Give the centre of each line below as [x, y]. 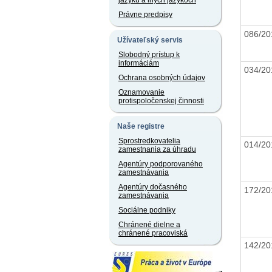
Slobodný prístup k [149, 55]
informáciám [139, 63]
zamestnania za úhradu [157, 149]
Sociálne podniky [147, 210]
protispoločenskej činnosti [161, 101]
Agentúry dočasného [153, 187]
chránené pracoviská [153, 233]
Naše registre [141, 126]
